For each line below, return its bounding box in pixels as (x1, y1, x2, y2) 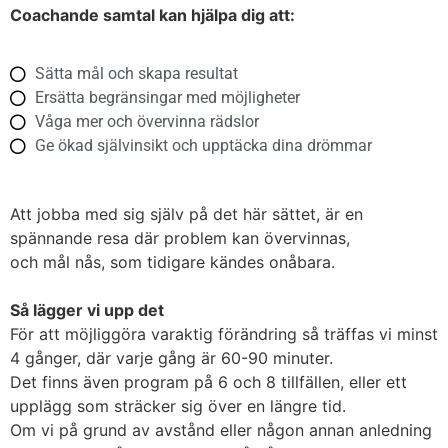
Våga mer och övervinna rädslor (35, 111, 259, 131)
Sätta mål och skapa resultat (35, 63, 238, 83)
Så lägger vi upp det (10, 299, 164, 320)
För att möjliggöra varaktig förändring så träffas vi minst (10, 323, 438, 344)
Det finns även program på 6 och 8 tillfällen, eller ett (10, 371, 407, 392)
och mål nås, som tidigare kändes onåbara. (10, 251, 335, 272)
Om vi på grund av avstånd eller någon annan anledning (10, 419, 432, 440)
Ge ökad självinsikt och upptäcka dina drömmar (35, 135, 372, 155)
